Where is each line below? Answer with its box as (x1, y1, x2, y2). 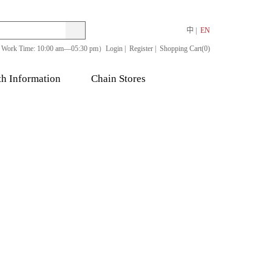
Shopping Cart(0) (160, 44, 210, 53)
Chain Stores (91, 73, 146, 84)
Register (129, 44, 153, 53)
